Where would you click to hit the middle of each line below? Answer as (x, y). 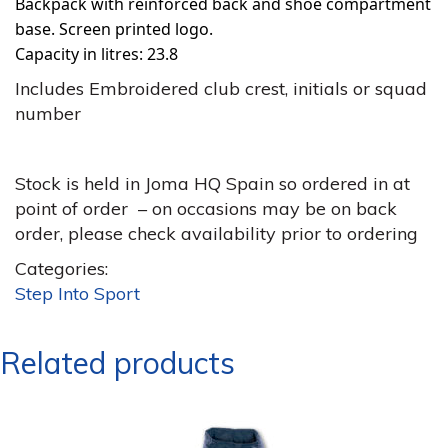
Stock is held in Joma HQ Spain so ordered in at (212, 183)
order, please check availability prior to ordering (216, 233)
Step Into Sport (77, 293)
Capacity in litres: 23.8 (96, 54)
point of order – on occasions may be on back (206, 208)
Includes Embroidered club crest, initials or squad (221, 88)
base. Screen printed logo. (114, 29)
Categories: (61, 268)
